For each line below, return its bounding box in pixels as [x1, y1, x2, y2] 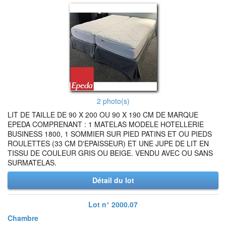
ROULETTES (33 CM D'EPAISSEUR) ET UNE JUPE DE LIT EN [8, 138, 209, 148]
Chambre [8, 213, 38, 223]
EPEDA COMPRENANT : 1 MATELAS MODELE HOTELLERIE [8, 119, 204, 129]
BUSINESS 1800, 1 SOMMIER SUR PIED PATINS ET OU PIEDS [8, 129, 212, 139]
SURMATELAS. [8, 157, 56, 167]
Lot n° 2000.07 [88, 199, 138, 209]
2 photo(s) [96, 96, 130, 106]
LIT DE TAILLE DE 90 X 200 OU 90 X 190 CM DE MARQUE [8, 109, 198, 120]
